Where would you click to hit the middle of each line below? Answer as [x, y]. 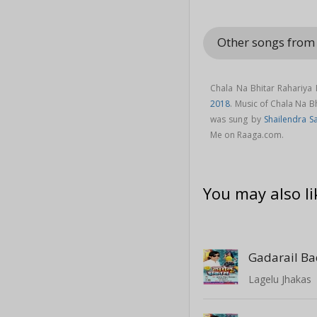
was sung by [237, 119]
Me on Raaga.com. [247, 134]
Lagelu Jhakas [280, 279]
